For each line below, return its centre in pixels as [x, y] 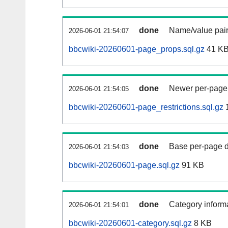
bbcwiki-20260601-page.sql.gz [124, 165]
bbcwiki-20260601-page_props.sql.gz [137, 49]
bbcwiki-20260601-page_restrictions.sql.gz [146, 107]
